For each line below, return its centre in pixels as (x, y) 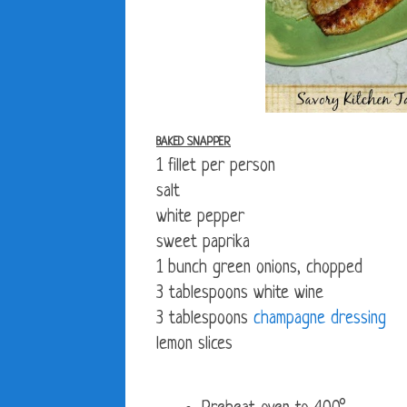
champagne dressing (320, 320)
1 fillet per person (216, 167)
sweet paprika (203, 243)
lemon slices (194, 345)
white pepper (200, 218)
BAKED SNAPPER (194, 143)
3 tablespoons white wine (240, 294)
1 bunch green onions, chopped (259, 269)
